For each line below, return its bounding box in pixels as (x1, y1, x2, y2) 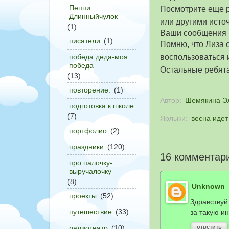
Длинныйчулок (69, 12, 118, 20)
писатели (69, 36, 100, 45)
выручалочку (69, 167, 111, 176)
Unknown (192, 181, 225, 190)
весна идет (191, 114, 228, 123)
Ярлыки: (160, 114, 190, 123)
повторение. (69, 86, 110, 95)
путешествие (69, 208, 112, 216)
